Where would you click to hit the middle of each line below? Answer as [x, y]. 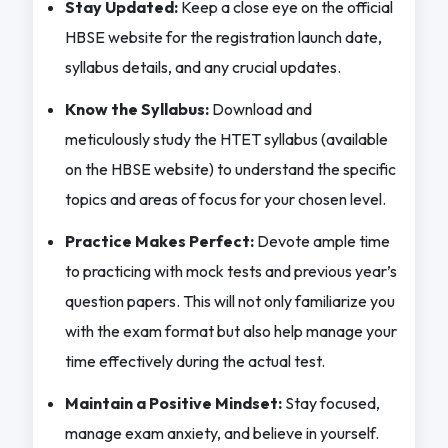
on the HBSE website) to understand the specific [230, 168]
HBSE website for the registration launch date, [223, 36]
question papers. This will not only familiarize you [229, 300]
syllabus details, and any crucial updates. [202, 66]
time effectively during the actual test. [194, 360]
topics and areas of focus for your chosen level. [225, 198]
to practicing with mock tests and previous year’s [230, 270]
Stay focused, [330, 402]
